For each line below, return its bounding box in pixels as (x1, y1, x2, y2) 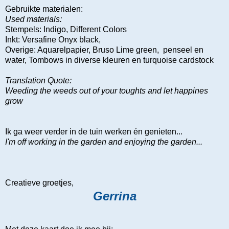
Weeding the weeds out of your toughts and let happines (5, 86, 208, 95)
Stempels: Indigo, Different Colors (5, 25, 127, 34)
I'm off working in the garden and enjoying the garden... (5, 137, 202, 146)
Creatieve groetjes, (5, 178, 74, 187)
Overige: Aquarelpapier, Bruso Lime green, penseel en (5, 45, 203, 54)
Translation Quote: (5, 76, 72, 85)
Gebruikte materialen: (5, 4, 83, 13)
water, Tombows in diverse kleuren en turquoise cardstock (5, 55, 214, 64)
